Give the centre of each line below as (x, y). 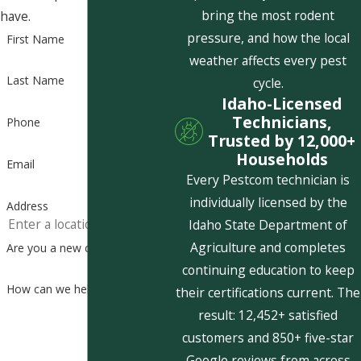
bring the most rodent (268, 16)
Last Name (35, 81)
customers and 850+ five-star (268, 338)
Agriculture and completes (268, 248)
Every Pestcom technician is (268, 180)
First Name (35, 39)
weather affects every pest (268, 61)
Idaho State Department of (268, 225)
